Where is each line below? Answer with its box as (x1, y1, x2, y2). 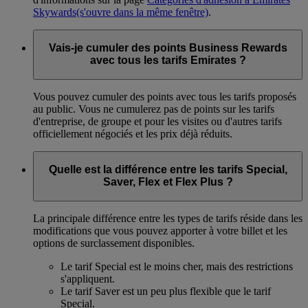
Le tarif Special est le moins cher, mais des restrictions (60, 261, 293, 273)
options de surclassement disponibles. (33, 237, 195, 250)
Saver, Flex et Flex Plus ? (102, 176, 233, 188)
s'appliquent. (60, 273, 115, 285)
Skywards (33, 5, 76, 18)
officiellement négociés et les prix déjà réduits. (33, 127, 232, 140)
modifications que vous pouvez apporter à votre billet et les (33, 225, 287, 237)
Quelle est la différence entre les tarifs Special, (48, 164, 287, 176)
